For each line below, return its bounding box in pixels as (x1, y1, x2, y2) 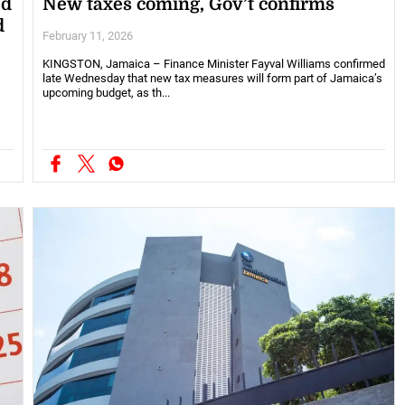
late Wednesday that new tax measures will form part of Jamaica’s (42, 71, 382, 86)
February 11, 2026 (42, 29, 133, 43)
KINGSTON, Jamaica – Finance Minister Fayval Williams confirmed (42, 57, 385, 71)
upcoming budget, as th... (42, 86, 170, 100)
